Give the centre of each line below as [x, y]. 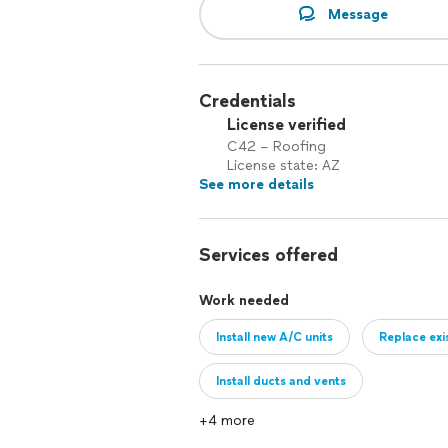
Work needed [244, 300]
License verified [286, 124]
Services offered [268, 255]
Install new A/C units [274, 337]
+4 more [227, 420]
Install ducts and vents [281, 381]
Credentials [247, 101]
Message [357, 14]
